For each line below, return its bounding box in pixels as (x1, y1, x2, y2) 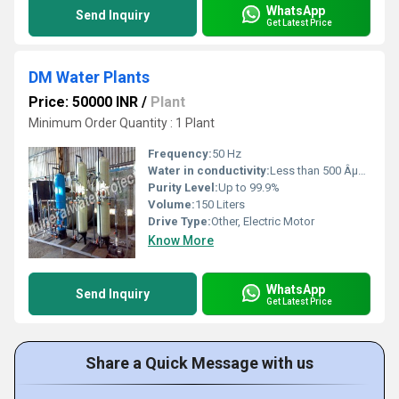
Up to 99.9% (218, 181, 280, 194)
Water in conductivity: (148, 164, 270, 177)
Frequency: (148, 147, 212, 160)
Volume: (148, 198, 195, 211)
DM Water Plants (28, 68, 150, 86)
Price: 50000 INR (28, 94, 138, 110)
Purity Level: (148, 181, 218, 194)
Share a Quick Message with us (85, 354, 313, 372)
